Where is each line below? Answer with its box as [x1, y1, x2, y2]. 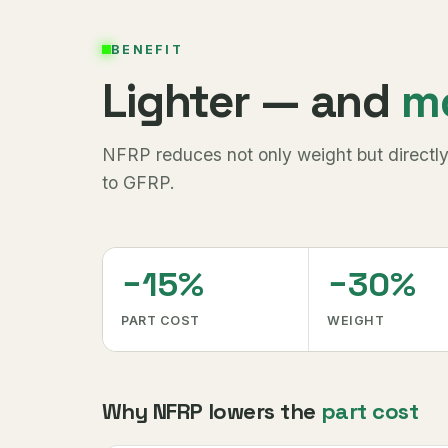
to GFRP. [102, 172, 175, 193]
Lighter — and [102, 72, 401, 130]
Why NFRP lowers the [102, 397, 321, 425]
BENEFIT [111, 41, 183, 57]
